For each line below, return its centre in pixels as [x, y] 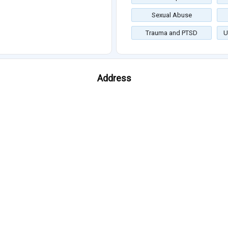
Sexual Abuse [172, 15]
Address [114, 78]
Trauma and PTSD [172, 33]
